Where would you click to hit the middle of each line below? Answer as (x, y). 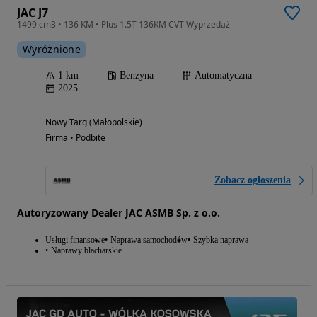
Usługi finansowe (75, 240)
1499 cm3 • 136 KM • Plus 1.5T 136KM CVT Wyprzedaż (123, 24)
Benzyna (137, 75)
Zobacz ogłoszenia (253, 180)
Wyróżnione (52, 49)
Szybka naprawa (221, 240)
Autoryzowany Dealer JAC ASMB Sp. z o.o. (119, 212)
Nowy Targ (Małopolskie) (94, 122)
